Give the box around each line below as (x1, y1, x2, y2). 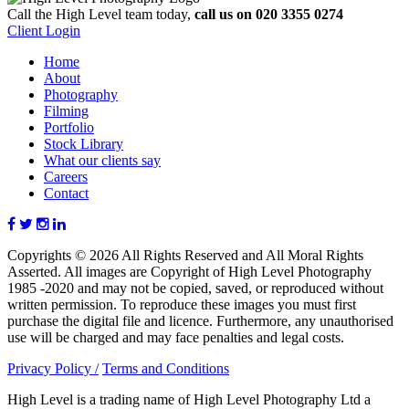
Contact (44, 185, 89, 202)
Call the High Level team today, (7, 6, 194, 23)
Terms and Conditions (102, 361, 229, 377)
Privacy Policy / (7, 361, 99, 377)
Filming (44, 103, 89, 120)
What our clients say (44, 152, 161, 169)
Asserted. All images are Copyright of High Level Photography (7, 264, 372, 280)
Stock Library (44, 136, 123, 152)
